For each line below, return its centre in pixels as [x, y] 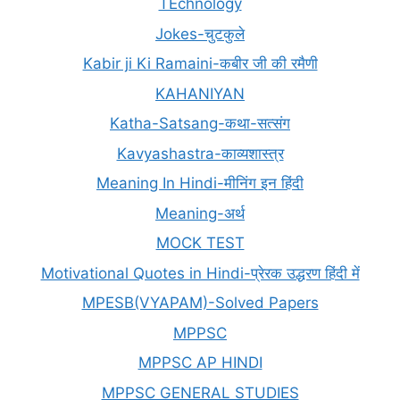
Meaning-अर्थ [200, 213]
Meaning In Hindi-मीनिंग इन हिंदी [200, 183]
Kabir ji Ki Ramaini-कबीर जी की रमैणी [200, 63]
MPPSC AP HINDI [200, 362]
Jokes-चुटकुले [200, 33]
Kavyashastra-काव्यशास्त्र [200, 153]
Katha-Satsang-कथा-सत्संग [200, 123]
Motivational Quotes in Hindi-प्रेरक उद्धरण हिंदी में [200, 273]
